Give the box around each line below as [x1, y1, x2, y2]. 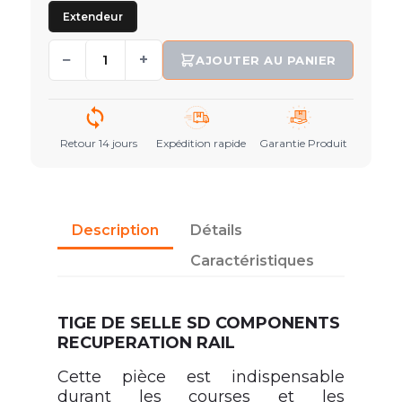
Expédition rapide [155, 135, 246, 150]
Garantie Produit [258, 135, 347, 150]
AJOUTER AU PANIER [196, 52, 336, 67]
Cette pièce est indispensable [57, 366, 345, 387]
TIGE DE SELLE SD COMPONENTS [57, 312, 340, 333]
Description [71, 221, 159, 239]
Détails [189, 221, 242, 239]
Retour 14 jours [60, 135, 138, 150]
